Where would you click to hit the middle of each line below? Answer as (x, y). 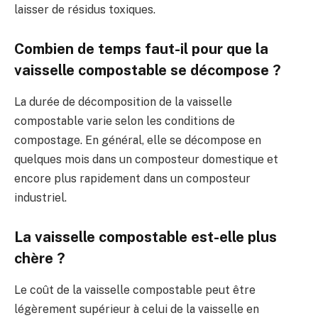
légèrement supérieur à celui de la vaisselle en (137, 309)
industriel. (40, 197)
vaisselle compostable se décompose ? (148, 71)
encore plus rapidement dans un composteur (132, 178)
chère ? (40, 259)
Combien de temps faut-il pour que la (141, 49)
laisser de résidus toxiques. (85, 9)
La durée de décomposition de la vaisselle (123, 102)
